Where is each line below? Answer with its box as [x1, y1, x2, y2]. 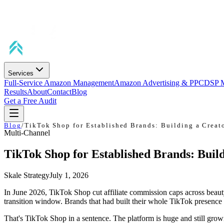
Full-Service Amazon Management [4, 78, 114, 87]
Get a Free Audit [4, 96, 56, 105]
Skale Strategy [4, 170, 49, 179]
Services [8, 69, 33, 77]
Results [4, 87, 27, 96]
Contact [47, 87, 71, 96]
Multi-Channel [4, 128, 50, 137]
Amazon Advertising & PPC [114, 78, 204, 87]
